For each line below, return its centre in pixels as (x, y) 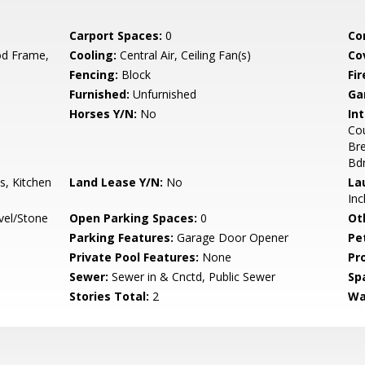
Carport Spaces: (116, 35)
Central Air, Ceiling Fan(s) (184, 55)
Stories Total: (110, 296)
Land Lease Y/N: (117, 182)
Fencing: (94, 75)
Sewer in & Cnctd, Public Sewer (192, 277)
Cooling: (93, 55)
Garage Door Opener (231, 237)
